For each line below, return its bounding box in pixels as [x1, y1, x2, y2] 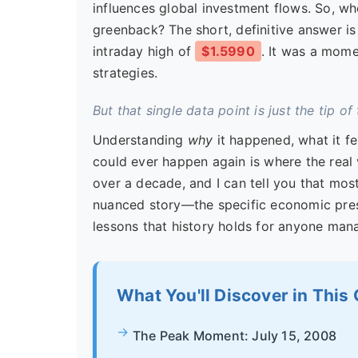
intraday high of [93, 43, 196, 59]
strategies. [93, 65, 158, 81]
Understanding [93, 132, 188, 148]
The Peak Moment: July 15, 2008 [133, 328, 336, 344]
